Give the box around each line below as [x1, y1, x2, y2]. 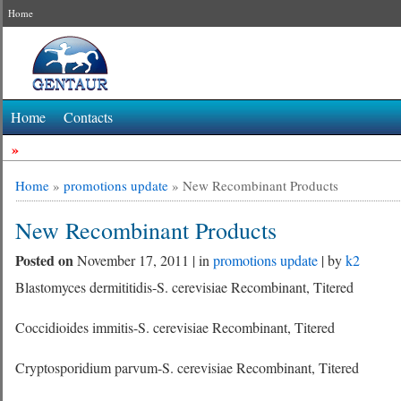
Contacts [64, 107, 114, 126]
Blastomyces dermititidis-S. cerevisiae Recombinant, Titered [15, 277, 354, 296]
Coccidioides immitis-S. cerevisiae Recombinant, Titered [15, 318, 336, 337]
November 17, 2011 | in [77, 251, 214, 269]
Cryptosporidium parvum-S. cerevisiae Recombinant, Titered [15, 358, 360, 377]
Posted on [15, 250, 78, 270]
